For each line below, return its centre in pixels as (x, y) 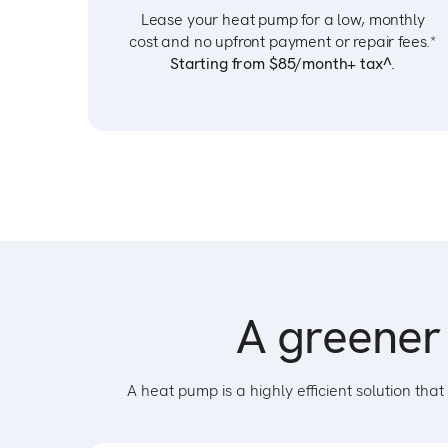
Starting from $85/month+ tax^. (283, 63)
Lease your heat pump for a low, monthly (282, 19)
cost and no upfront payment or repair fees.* (283, 41)
